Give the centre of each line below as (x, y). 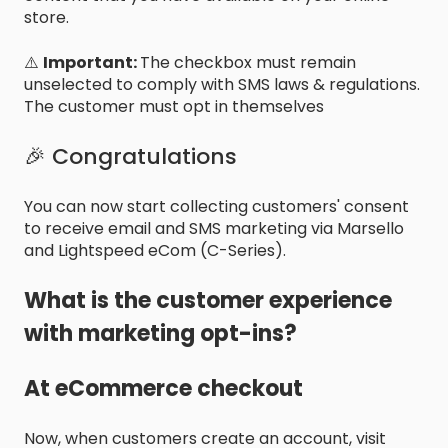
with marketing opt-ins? (160, 333)
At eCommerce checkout (163, 389)
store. (46, 18)
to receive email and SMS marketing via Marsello (214, 228)
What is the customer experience (208, 300)
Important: (91, 62)
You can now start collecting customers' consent (216, 206)
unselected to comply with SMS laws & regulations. (222, 84)
